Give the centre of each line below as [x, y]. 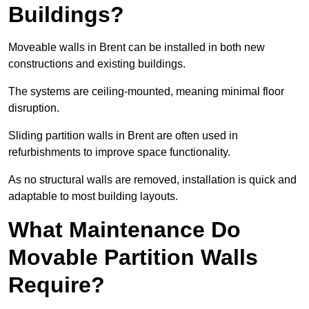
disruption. [34, 108]
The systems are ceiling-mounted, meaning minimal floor [146, 92]
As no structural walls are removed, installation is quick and [152, 180]
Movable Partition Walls [133, 258]
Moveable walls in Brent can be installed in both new [137, 48]
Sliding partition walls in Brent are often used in [123, 136]
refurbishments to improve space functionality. [119, 152]
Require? [57, 285]
